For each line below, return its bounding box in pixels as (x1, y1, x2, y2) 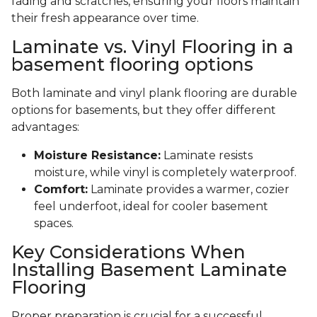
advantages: (11, 120, 79, 134)
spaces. (34, 217, 74, 231)
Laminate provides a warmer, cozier (88, 183, 289, 197)
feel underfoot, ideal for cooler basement (34, 200, 268, 214)
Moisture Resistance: (34, 149, 161, 163)
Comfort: (34, 183, 88, 197)
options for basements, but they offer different (11, 103, 276, 117)
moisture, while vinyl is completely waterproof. (34, 166, 296, 180)
